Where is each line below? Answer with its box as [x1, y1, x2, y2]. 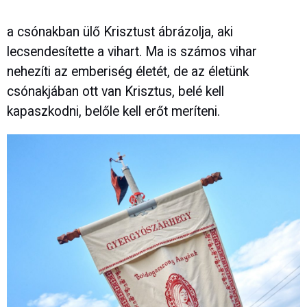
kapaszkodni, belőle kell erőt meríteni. [7, 103, 220, 119]
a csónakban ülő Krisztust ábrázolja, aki [7, 23, 233, 40]
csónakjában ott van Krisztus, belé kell [7, 83, 224, 99]
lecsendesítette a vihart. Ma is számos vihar [7, 43, 257, 60]
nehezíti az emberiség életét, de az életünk [7, 63, 249, 79]
